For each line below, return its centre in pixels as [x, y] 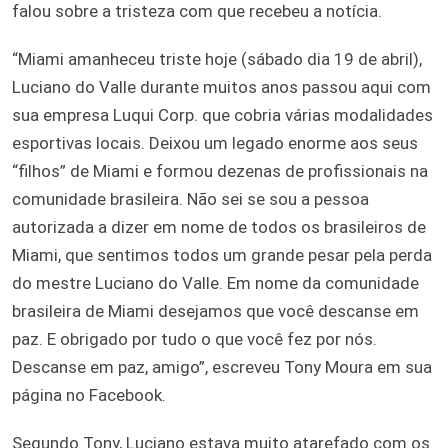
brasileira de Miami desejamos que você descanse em [215, 310]
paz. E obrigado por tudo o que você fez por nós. [194, 338]
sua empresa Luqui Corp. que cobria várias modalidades [222, 114]
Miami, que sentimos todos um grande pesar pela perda [222, 254]
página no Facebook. [89, 394]
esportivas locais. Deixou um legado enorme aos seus [215, 142]
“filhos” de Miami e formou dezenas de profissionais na [220, 170]
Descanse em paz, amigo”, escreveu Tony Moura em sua [222, 366]
